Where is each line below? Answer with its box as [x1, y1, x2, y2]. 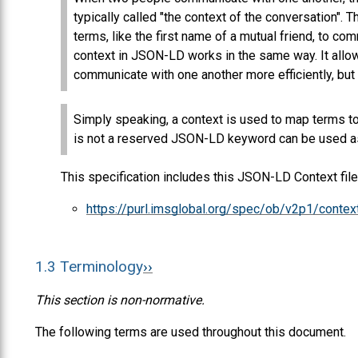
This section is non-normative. [35, 292, 205, 308]
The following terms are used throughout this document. [35, 324, 346, 340]
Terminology [60, 257, 143, 276]
